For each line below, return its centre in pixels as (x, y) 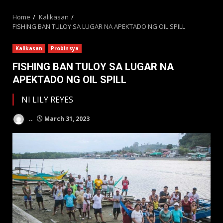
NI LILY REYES (47, 100)
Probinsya (64, 48)
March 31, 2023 (66, 118)
